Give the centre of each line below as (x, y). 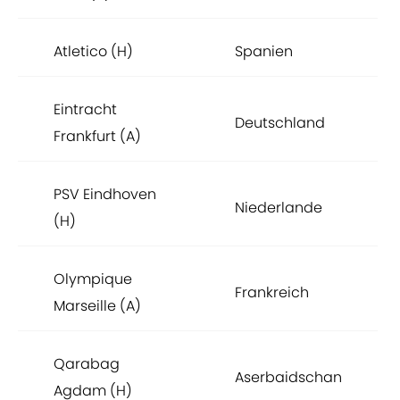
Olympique (93, 279)
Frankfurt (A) (97, 137)
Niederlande (279, 208)
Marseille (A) (97, 306)
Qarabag (87, 364)
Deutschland (280, 123)
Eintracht (85, 110)
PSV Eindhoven (105, 195)
